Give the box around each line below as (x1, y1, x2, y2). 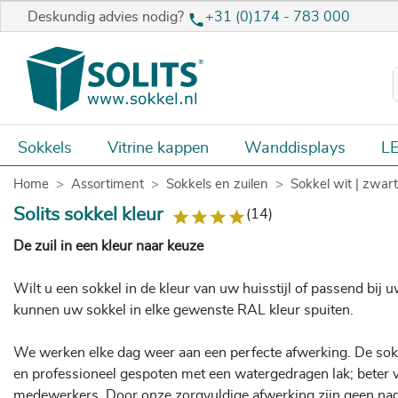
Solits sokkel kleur (13, 205, 163, 225)
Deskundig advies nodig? (28, 10, 187, 25)
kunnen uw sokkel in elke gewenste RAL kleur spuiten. (13, 302, 354, 317)
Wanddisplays (244, 139, 346, 156)
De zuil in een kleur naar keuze (13, 238, 203, 253)
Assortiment (71, 178, 144, 192)
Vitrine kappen (107, 139, 209, 156)
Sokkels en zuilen (166, 178, 268, 192)
